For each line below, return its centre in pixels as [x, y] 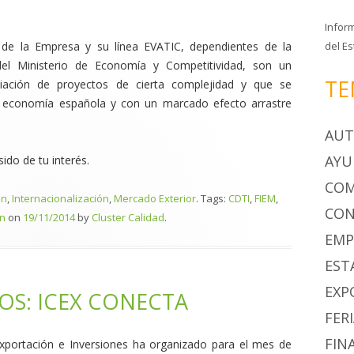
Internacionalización [60, 198]
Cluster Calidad [128, 217]
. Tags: [212, 198]
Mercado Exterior [155, 198]
